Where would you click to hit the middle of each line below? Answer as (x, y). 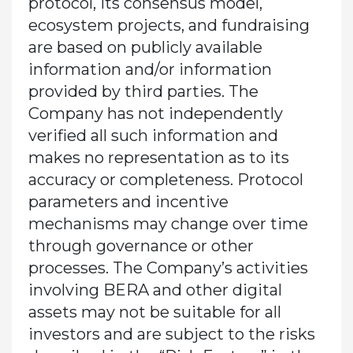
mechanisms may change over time (168, 223)
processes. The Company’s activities (168, 268)
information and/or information (150, 69)
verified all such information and (153, 135)
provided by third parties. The (143, 91)
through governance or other (141, 245)
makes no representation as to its (158, 157)
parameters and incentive (128, 201)
